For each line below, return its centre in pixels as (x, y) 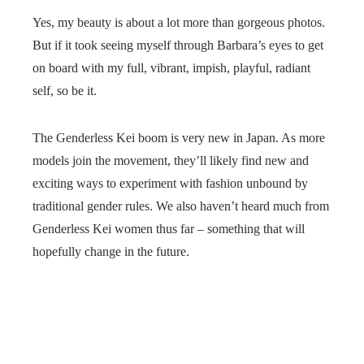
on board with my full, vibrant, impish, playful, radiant (171, 68)
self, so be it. (65, 91)
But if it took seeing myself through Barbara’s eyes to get (178, 45)
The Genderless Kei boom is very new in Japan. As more (179, 138)
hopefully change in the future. (111, 252)
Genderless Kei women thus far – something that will (169, 229)
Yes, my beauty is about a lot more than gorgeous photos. (179, 23)
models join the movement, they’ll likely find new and (171, 161)
